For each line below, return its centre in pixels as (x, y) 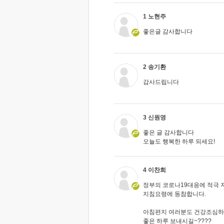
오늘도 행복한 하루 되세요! (179, 141)
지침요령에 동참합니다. (174, 194)
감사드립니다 (161, 82)
